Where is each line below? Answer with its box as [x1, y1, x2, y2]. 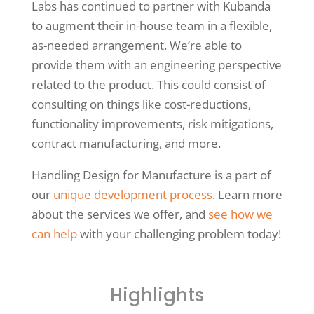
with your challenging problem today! [76, 226, 281, 243]
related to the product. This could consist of [31, 76, 266, 93]
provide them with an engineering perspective [31, 57, 282, 74]
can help [31, 226, 77, 243]
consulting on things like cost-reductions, [31, 96, 251, 113]
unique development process [53, 186, 212, 203]
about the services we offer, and [31, 206, 208, 223]
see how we [207, 206, 273, 223]
